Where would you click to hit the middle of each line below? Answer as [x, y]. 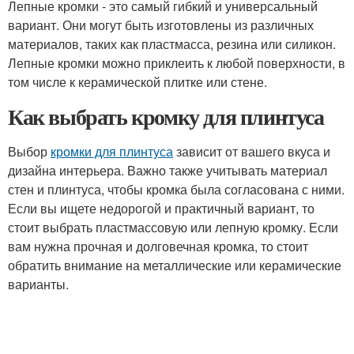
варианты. [38, 284]
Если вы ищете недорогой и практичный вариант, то [161, 208]
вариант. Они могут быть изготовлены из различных [161, 25]
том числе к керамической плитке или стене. [137, 82]
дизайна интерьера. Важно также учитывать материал [168, 170]
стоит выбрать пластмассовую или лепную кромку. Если [173, 227]
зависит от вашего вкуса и [252, 151]
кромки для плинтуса [112, 151]
